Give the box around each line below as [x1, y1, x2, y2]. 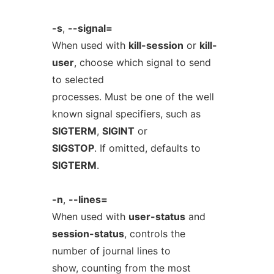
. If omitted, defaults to [94, 142, 201, 154]
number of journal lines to [51, 245, 171, 257]
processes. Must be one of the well [51, 91, 214, 103]
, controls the [124, 228, 185, 240]
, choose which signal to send [73, 56, 211, 68]
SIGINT [102, 125, 135, 137]
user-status [128, 210, 185, 223]
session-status [51, 228, 124, 240]
